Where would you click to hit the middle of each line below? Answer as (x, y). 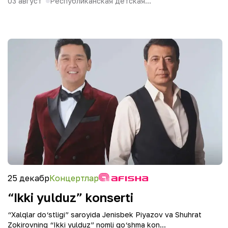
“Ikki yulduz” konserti (70, 197)
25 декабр (28, 178)
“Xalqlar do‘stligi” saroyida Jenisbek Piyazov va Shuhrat (105, 215)
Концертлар (74, 178)
